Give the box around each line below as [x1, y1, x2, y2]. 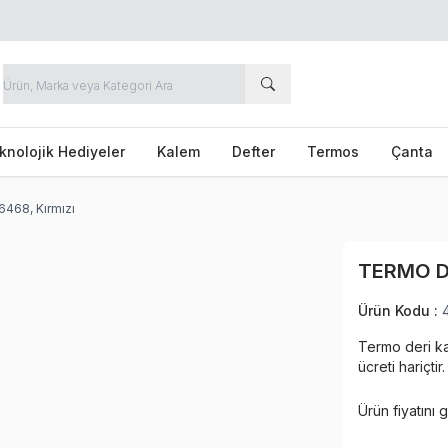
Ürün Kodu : [358, 302, 442, 319]
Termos [307, 143, 359, 160]
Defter [232, 143, 275, 160]
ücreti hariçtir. [358, 358, 445, 375]
